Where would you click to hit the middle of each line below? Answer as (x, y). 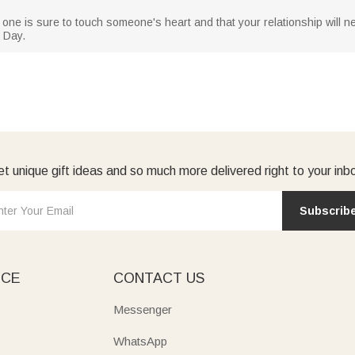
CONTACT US (159, 278)
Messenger (143, 309)
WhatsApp (140, 341)
